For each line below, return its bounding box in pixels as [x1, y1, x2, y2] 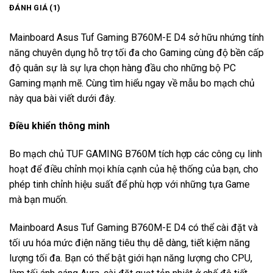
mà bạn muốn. [9, 194, 68, 206]
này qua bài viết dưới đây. [9, 92, 116, 104]
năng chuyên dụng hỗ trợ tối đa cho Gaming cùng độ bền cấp [9, 46, 264, 58]
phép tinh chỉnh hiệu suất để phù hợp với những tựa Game [9, 179, 250, 191]
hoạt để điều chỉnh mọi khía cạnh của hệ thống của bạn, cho [9, 163, 258, 175]
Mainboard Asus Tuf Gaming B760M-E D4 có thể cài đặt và [9, 221, 258, 233]
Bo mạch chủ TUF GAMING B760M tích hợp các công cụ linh [9, 148, 262, 160]
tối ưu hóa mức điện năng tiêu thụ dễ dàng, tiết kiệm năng [9, 236, 250, 249]
